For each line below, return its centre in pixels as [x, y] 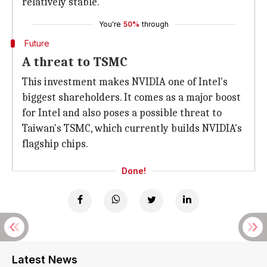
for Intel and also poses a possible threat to [122, 113]
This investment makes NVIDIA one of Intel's [125, 82]
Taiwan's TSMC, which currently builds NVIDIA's [132, 128]
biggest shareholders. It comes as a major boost [131, 97]
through [155, 24]
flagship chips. [55, 144]
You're [110, 24]
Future [37, 43]
